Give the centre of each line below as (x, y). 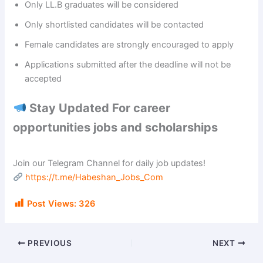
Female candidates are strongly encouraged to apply (129, 45)
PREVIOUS (49, 243)
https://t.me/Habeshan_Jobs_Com (95, 177)
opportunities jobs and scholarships (116, 127)
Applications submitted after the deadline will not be (128, 65)
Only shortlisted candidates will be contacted (114, 25)
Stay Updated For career (99, 108)
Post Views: (52, 204)
